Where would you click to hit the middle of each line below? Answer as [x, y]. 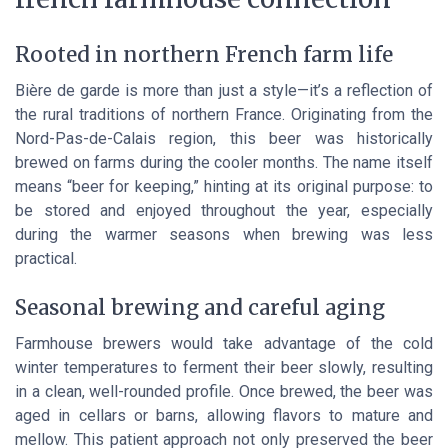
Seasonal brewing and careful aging [200, 307]
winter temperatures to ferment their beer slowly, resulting [224, 367]
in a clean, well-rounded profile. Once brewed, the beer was [224, 391]
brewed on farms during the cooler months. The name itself [224, 163]
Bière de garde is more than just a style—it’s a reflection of [224, 91]
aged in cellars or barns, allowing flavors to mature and [224, 415]
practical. [46, 259]
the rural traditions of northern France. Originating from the [224, 115]
